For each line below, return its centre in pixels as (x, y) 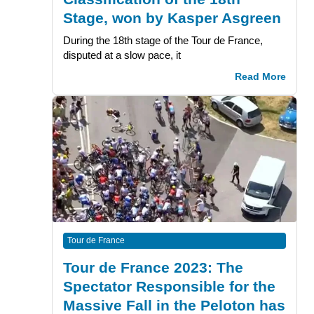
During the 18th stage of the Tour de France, (163, 40)
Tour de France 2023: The (153, 267)
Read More (261, 76)
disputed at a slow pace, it (122, 55)
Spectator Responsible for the (169, 286)
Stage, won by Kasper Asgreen (172, 18)
